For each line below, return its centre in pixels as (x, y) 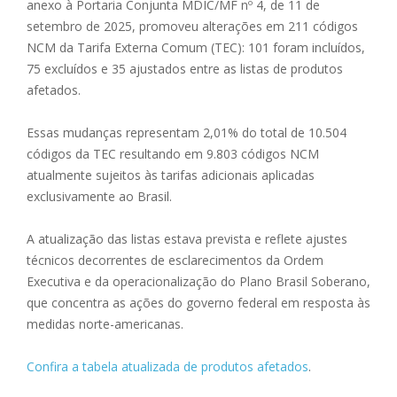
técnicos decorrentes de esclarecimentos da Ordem (175, 261)
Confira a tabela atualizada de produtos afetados (167, 367)
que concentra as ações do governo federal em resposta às (198, 303)
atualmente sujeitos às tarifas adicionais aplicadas (171, 175)
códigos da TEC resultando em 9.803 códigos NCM (173, 154)
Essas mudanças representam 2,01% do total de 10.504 (187, 133)
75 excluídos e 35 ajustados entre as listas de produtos (185, 69)
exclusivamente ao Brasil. (99, 197)
